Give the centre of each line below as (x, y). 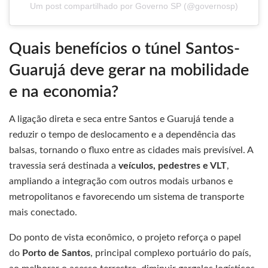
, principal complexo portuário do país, (171, 253)
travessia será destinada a (64, 165)
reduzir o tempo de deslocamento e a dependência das (122, 134)
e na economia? (64, 92)
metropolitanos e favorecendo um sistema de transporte (127, 197)
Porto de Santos (56, 253)
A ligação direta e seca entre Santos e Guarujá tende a (121, 119)
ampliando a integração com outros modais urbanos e (121, 181)
